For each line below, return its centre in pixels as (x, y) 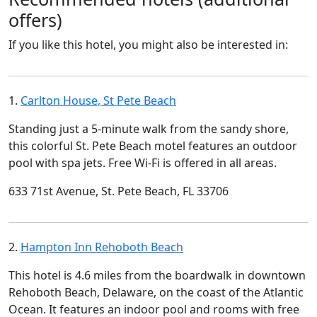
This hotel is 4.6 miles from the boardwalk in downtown (157, 275)
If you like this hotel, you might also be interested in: (148, 45)
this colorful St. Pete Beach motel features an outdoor (153, 146)
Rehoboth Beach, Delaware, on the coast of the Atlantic (156, 292)
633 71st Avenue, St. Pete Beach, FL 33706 (119, 191)
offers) (35, 20)
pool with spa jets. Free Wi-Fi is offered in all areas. (143, 163)
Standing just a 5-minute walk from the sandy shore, (149, 129)
